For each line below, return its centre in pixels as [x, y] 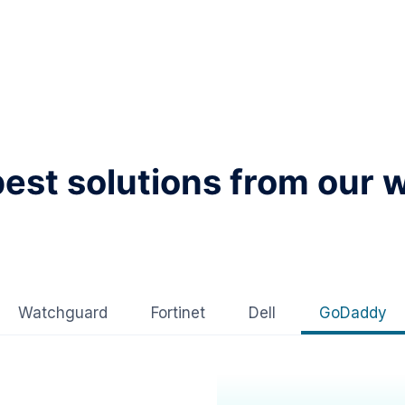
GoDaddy [353, 313]
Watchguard [63, 313]
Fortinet [178, 313]
